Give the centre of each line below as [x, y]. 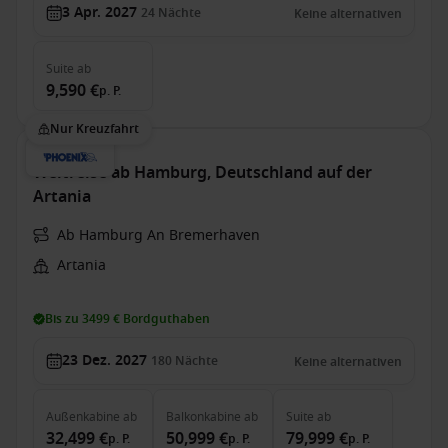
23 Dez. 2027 [104, 360]
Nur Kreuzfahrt [94, 129]
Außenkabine [83, 417]
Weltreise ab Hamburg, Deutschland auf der [202, 173]
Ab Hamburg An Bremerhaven [158, 235]
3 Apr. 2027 [99, 12]
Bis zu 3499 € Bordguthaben [127, 319]
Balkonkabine [203, 417]
